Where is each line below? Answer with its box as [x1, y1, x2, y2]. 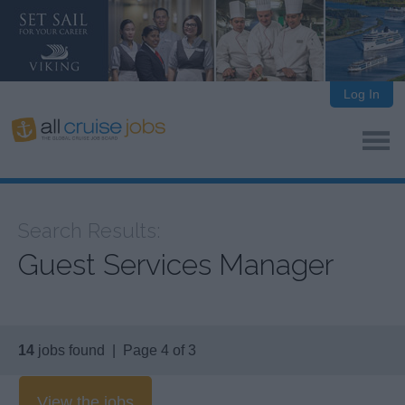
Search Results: [18, 219, 160, 243]
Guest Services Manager [18, 248, 334, 282]
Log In [343, 87, 380, 101]
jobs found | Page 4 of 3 [34, 343, 196, 359]
